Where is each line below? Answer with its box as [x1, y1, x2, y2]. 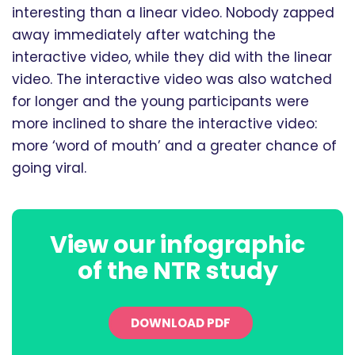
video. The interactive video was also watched [12, 69, 332, 89]
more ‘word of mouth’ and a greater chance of [12, 136, 337, 155]
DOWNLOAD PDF [130, 315, 231, 332]
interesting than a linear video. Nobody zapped [12, 2, 334, 22]
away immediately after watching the [12, 25, 276, 44]
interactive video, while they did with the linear [12, 47, 332, 67]
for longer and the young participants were [12, 91, 309, 111]
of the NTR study [77, 254, 278, 288]
